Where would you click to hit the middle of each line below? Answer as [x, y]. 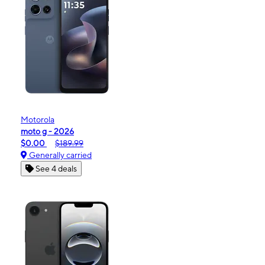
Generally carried [59, 155]
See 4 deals [56, 169]
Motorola [38, 120]
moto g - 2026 [47, 132]
